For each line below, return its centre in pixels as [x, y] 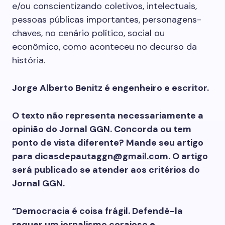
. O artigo [188, 156]
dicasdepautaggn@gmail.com [101, 156]
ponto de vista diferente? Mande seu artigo [108, 143]
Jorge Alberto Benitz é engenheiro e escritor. [110, 88]
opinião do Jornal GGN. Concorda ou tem [102, 129]
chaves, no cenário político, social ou [88, 33]
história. [29, 60]
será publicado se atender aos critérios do [106, 170]
